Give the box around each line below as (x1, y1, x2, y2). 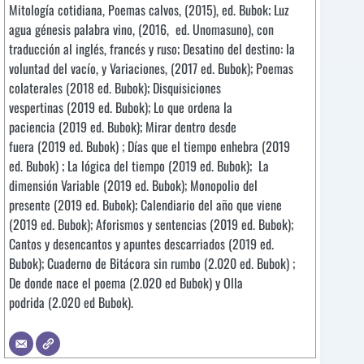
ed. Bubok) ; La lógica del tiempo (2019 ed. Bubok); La (9, 156, 269, 176)
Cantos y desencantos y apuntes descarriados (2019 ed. (9, 234, 274, 254)
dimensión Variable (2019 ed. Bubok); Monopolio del (9, 175, 258, 196)
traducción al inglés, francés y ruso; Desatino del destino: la (9, 39, 295, 59)
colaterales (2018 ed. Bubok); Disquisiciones (9, 78, 221, 98)
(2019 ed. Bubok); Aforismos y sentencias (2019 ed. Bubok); (9, 214, 293, 235)
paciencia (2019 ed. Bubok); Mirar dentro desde (9, 117, 236, 137)
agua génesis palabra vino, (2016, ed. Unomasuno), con (9, 19, 274, 40)
